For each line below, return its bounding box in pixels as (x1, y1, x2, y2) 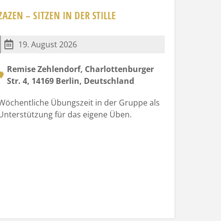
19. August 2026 (18, 38, 77, 50)
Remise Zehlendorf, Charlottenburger (6, 63, 154, 74)
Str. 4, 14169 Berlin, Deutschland (6, 75, 134, 86)
